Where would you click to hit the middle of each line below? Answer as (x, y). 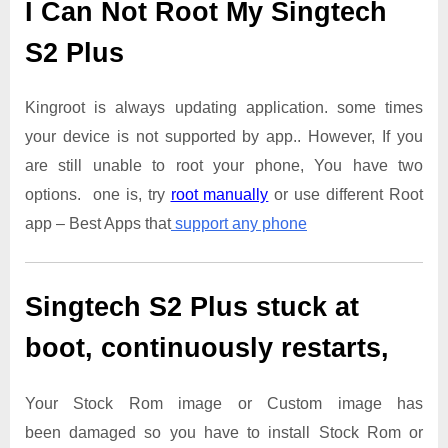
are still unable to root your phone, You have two (224, 166)
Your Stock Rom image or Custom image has (224, 403)
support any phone (239, 224)
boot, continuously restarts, (207, 348)
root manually (219, 195)
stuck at (303, 307)
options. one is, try (98, 195)
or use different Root (346, 195)
